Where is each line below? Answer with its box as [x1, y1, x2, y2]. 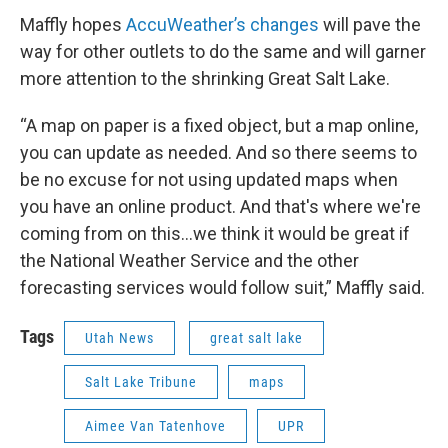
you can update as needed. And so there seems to [20, 142, 417, 164]
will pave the [319, 14, 421, 36]
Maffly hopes [20, 14, 126, 36]
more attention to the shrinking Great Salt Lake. [20, 68, 390, 90]
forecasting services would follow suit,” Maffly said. [20, 277, 425, 299]
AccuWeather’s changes [126, 14, 319, 36]
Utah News [85, 330, 154, 347]
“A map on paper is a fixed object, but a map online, [20, 115, 418, 137]
